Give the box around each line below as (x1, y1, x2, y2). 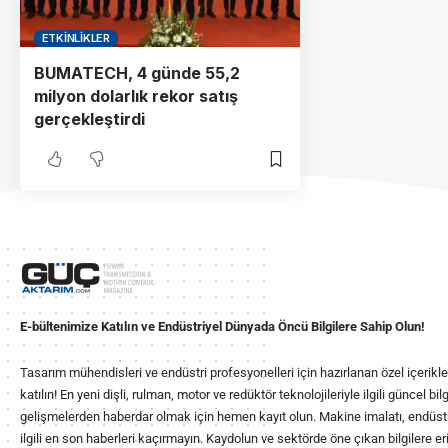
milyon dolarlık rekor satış (34, 86, 238, 107)
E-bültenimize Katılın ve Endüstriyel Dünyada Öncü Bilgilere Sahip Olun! (20, 319, 425, 335)
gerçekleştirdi (34, 109, 145, 130)
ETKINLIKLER (41, 31, 110, 46)
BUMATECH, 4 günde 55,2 (34, 63, 240, 84)
